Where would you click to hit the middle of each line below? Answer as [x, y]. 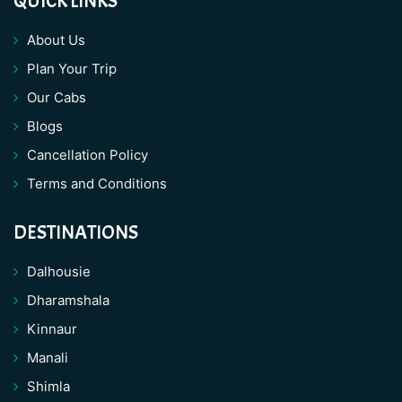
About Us [56, 39]
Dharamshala [68, 300]
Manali [48, 357]
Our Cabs [57, 97]
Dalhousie [59, 271]
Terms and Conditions [97, 183]
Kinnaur [52, 328]
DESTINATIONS [76, 232]
